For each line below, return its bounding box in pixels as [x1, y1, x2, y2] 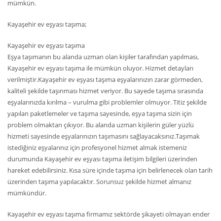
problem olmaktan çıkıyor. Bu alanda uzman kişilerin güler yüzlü [7, 120, 194, 129]
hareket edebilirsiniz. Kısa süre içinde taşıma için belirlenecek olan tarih [7, 166, 213, 175]
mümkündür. [7, 188, 46, 197]
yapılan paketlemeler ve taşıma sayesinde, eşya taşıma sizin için [7, 109, 192, 118]
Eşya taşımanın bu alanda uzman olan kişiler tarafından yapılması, [7, 52, 199, 61]
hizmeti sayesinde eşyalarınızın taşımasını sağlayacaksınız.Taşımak [7, 132, 200, 141]
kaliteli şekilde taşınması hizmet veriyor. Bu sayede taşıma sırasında [7, 86, 203, 95]
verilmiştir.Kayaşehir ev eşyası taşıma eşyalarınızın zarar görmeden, [7, 75, 203, 84]
